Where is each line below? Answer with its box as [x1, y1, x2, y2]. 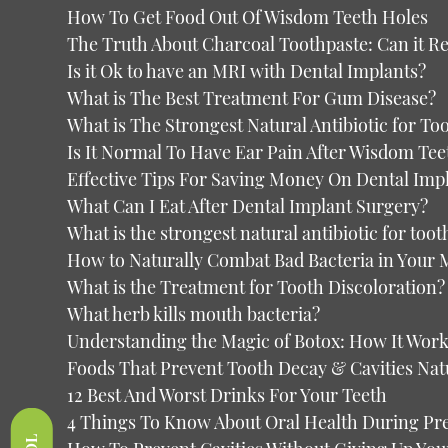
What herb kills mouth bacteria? [67, 302, 321, 326]
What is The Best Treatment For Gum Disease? [67, 86, 437, 110]
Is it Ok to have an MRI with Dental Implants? [67, 59, 427, 83]
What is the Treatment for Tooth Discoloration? [67, 275, 446, 299]
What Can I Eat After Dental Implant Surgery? [67, 194, 429, 218]
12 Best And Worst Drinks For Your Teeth [67, 383, 388, 407]
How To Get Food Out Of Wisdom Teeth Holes [67, 5, 429, 29]
